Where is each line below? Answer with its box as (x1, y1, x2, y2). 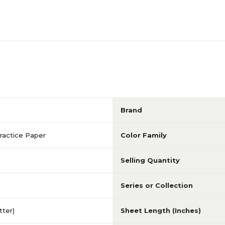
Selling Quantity (121, 156, 180, 164)
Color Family (121, 131, 167, 139)
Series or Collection (121, 181, 193, 189)
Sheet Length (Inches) (121, 206, 201, 214)
